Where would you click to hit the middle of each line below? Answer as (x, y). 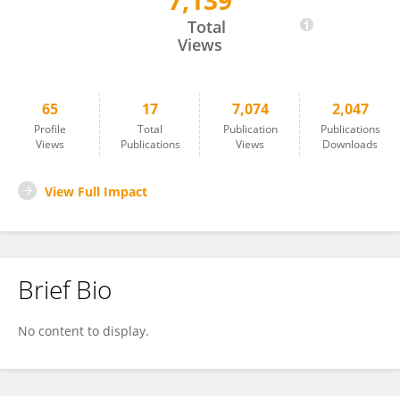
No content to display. (83, 331)
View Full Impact (96, 192)
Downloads (350, 144)
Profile (50, 129)
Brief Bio (65, 289)
